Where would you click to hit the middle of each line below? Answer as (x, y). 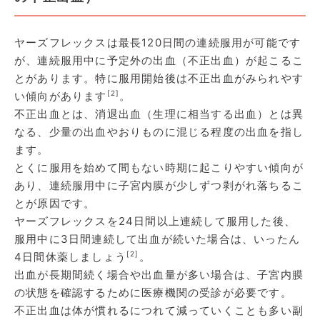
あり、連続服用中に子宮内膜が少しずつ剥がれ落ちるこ (159, 185)
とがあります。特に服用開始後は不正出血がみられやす (159, 78)
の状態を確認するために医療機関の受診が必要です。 (153, 292)
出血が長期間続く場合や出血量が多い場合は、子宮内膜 (159, 274)
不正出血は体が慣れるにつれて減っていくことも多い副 (159, 310)
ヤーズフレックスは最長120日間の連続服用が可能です (158, 42)
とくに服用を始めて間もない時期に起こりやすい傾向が (159, 167)
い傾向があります (61, 96)
